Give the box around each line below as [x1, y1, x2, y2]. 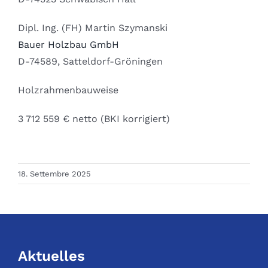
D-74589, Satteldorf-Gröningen [17, 56, 163, 68]
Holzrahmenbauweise [17, 84, 118, 96]
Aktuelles [17, 248, 85, 265]
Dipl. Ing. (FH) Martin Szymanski [17, 22, 167, 34]
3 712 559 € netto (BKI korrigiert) [17, 113, 170, 125]
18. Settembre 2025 [18, 169, 91, 179]
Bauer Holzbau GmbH [17, 39, 119, 51]
